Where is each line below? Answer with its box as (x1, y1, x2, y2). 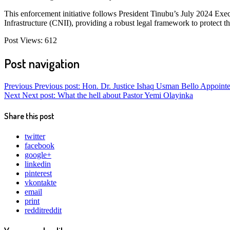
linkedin (25, 160, 51, 169)
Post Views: (4, 35, 43, 45)
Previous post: (34, 81, 80, 90)
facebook (25, 141, 54, 150)
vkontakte (25, 178, 56, 187)
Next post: (22, 90, 55, 100)
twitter (25, 132, 45, 141)
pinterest (25, 169, 52, 178)
